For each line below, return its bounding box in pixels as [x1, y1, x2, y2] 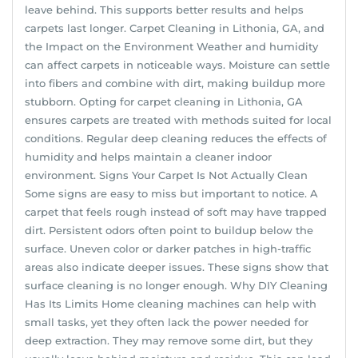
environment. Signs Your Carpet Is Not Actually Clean [25, 168, 308, 181]
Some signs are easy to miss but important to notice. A [25, 186, 318, 200]
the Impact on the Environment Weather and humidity [25, 39, 318, 53]
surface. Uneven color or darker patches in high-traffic [25, 241, 311, 255]
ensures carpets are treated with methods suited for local [25, 113, 332, 126]
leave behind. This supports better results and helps [25, 2, 304, 16]
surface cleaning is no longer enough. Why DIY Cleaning [25, 278, 328, 292]
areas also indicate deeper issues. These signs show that [25, 260, 328, 273]
